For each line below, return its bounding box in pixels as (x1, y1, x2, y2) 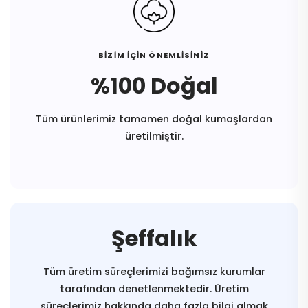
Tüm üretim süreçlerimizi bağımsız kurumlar (43, 265, 265, 279)
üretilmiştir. (124, 129, 184, 144)
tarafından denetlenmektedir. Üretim (59, 282, 249, 296)
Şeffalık (111, 223, 197, 254)
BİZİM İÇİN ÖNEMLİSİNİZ (98, 49, 210, 61)
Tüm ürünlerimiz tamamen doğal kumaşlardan (36, 112, 272, 126)
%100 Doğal (90, 70, 218, 102)
